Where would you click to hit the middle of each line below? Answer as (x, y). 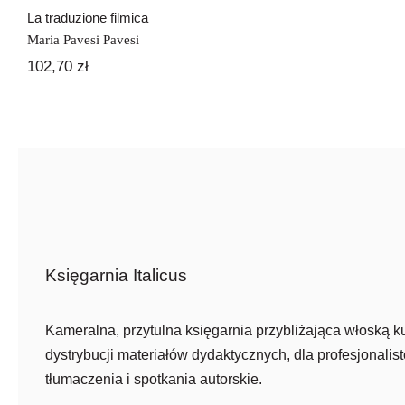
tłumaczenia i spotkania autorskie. (153, 380)
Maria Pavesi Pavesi (83, 40)
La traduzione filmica (87, 18)
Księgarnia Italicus (116, 276)
